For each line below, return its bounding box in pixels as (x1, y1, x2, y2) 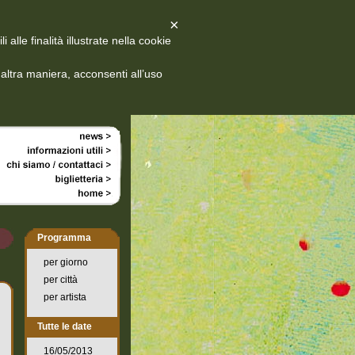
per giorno (44, 257, 88, 268)
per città (44, 274, 78, 285)
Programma (37, 232, 91, 243)
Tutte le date (37, 321, 92, 332)
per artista (44, 292, 86, 303)
